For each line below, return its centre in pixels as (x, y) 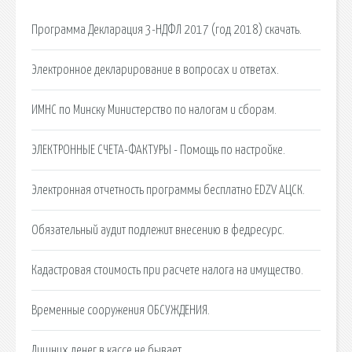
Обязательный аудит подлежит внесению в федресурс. (158, 230)
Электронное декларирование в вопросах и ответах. (155, 70)
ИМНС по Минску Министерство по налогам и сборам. (154, 110)
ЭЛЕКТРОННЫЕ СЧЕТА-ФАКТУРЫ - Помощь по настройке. (158, 150)
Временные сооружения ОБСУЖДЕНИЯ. (121, 310)
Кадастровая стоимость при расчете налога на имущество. (167, 270)
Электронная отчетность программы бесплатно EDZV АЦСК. (168, 190)
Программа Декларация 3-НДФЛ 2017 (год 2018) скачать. (167, 29)
